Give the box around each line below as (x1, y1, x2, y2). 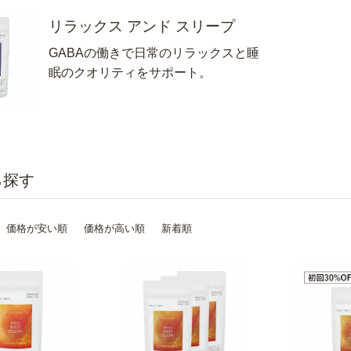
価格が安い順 (6, 223, 67, 234)
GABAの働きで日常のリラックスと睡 (49, 46, 259, 60)
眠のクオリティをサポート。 (49, 66, 212, 79)
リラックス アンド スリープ (49, 18, 235, 34)
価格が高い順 (84, 223, 145, 234)
